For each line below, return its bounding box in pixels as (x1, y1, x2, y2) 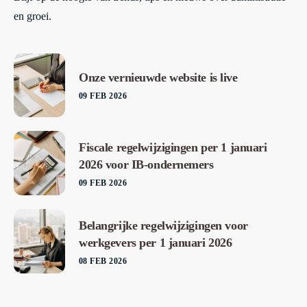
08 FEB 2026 (79, 256, 127, 266)
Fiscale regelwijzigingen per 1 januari (79, 140, 267, 154)
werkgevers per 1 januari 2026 (79, 235, 232, 249)
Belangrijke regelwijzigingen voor (79, 218, 248, 232)
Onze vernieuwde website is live (79, 71, 238, 85)
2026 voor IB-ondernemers (79, 157, 214, 171)
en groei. (14, 10, 51, 22)
